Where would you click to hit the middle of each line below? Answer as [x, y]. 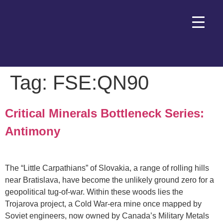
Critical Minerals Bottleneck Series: [105, 113]
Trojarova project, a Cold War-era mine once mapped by [103, 204]
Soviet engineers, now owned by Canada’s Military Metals [107, 216]
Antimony [33, 131]
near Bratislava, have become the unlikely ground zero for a [110, 180]
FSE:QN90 [101, 83]
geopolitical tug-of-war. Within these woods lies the [94, 192]
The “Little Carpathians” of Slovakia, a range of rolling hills [107, 168]
